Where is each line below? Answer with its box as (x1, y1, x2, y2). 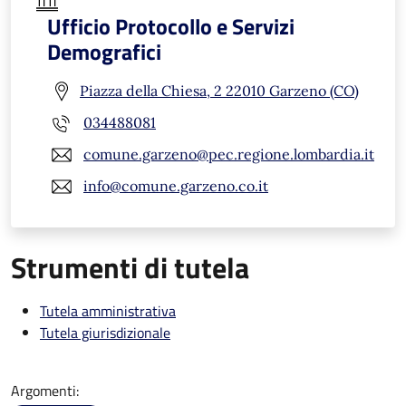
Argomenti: (11, 379, 79, 401)
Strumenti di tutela (11, 245, 249, 289)
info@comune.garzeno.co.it (83, 177, 268, 196)
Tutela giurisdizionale (40, 321, 170, 343)
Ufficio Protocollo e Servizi (47, 9, 295, 43)
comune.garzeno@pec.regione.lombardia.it (83, 145, 374, 164)
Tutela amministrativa (40, 299, 176, 322)
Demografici (47, 34, 161, 68)
